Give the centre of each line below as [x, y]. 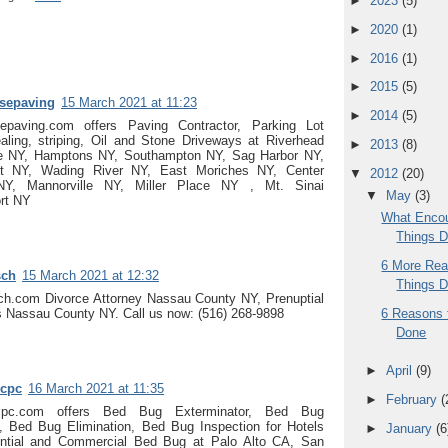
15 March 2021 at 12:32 [90, 275]
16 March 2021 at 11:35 [96, 388]
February [413, 399]
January [410, 428]
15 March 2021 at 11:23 [129, 102]
